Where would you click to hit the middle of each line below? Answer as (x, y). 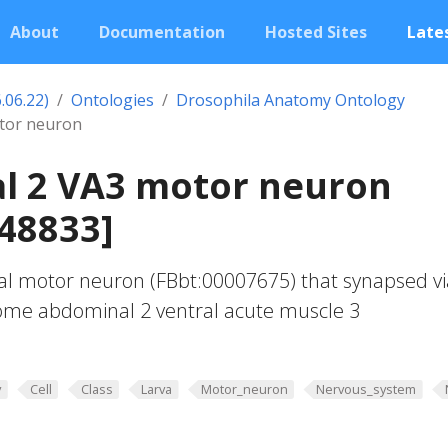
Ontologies (112, 100)
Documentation (162, 32)
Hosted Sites (316, 32)
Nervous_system (366, 389)
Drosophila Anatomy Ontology (290, 100)
